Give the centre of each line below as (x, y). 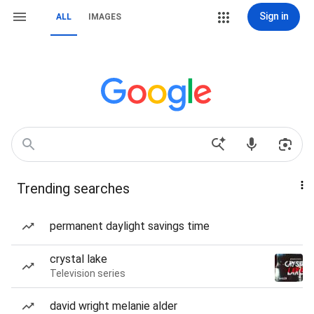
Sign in (274, 16)
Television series (88, 273)
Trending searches (73, 189)
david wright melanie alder (114, 306)
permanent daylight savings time (130, 226)
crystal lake (78, 259)
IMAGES (105, 17)
